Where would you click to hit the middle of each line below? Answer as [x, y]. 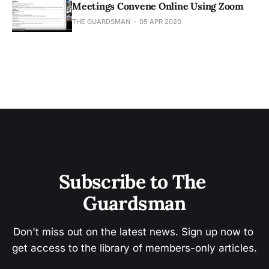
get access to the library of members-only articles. [134, 248]
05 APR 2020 [160, 21]
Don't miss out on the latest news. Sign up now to [134, 232]
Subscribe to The [134, 182]
